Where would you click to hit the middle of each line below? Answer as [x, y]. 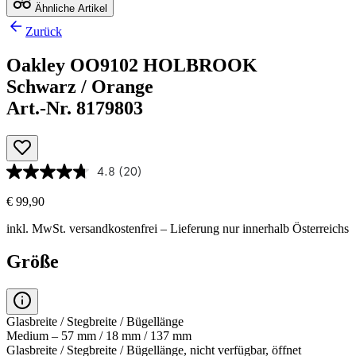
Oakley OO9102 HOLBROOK [132, 65]
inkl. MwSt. [38, 228]
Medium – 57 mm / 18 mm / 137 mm [99, 336]
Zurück [44, 31]
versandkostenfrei [113, 228]
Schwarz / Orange [80, 86]
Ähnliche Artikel [70, 8]
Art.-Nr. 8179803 [75, 108]
